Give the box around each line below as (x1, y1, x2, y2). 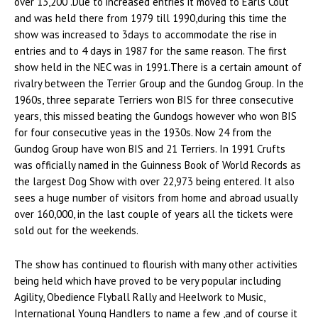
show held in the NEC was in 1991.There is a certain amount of (14, 60, 302, 75)
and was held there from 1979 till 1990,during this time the (14, 11, 287, 26)
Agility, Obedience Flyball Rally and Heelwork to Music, (14, 290, 265, 305)
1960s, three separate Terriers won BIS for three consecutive (14, 93, 294, 107)
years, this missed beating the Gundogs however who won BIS (14, 109, 297, 124)
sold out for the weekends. (14, 224, 138, 238)
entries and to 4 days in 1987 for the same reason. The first (14, 44, 287, 58)
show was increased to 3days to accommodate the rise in (14, 28, 277, 42)
